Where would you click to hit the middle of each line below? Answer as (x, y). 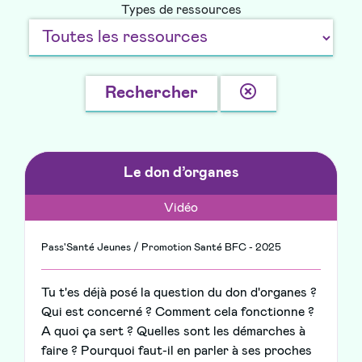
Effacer (285, 92)
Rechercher (152, 93)
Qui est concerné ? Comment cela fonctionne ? (178, 312)
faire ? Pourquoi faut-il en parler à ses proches (177, 351)
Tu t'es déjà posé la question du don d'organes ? (179, 293)
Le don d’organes (181, 173)
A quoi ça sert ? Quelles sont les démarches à (173, 332)
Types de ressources (181, 10)
